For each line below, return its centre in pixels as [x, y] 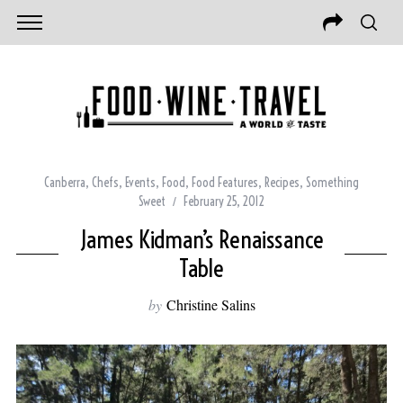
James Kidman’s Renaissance [201, 240]
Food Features [225, 183]
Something [332, 183]
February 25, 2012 [224, 202]
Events [140, 183]
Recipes [282, 183]
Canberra [65, 183]
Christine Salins [210, 305]
